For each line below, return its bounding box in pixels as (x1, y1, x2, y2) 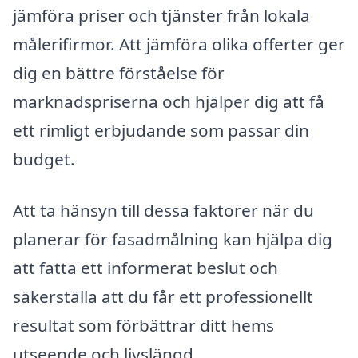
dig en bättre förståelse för (13, 61, 225, 84)
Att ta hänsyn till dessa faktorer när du (13, 198, 314, 221)
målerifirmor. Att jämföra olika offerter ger (13, 32, 345, 55)
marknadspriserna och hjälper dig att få (13, 89, 324, 113)
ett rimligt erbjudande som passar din (13, 118, 309, 141)
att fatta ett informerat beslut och (13, 256, 278, 279)
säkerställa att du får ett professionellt (13, 284, 313, 308)
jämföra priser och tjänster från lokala (13, 3, 310, 26)
